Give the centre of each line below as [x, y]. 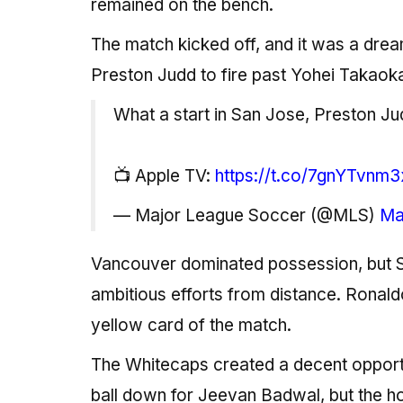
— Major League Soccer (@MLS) [246, 216]
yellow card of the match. [191, 326]
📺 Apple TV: [164, 176]
